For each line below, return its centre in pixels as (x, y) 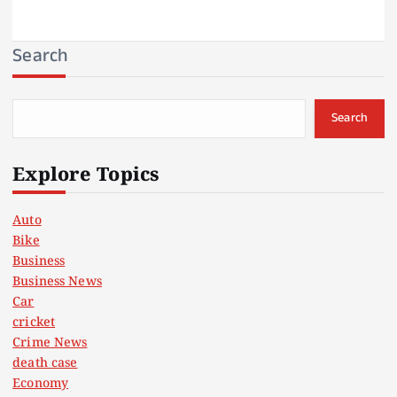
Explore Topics (86, 176)
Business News (57, 282)
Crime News (50, 343)
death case (45, 363)
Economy (41, 384)
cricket (34, 323)
